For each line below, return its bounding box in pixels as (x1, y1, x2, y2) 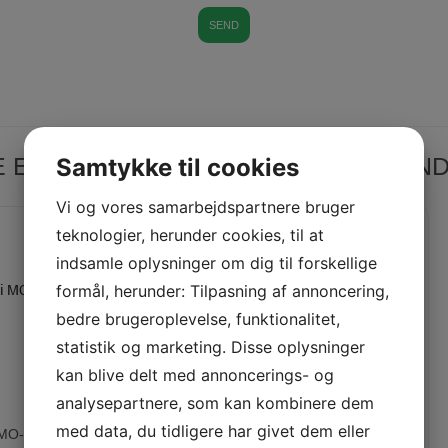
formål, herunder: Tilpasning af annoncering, (56, 281, 389, 301)
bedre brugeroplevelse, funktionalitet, (56, 309, 340, 329)
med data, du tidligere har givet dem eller (56, 421, 370, 441)
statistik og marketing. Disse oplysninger (56, 337, 365, 357)
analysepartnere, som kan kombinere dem (56, 393, 374, 413)
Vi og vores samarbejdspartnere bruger (56, 197, 355, 217)
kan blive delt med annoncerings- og (56, 365, 334, 385)
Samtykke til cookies (56, 153, 299, 182)
